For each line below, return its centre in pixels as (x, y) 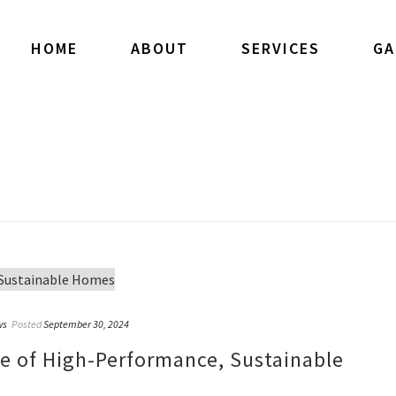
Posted (27, 324)
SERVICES (281, 48)
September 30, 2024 (86, 324)
